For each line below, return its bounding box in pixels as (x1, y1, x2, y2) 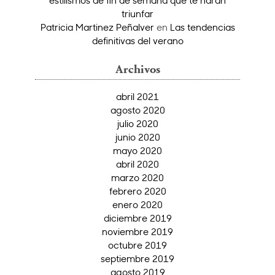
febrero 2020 (109, 185, 166, 198)
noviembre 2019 (102, 225, 173, 238)
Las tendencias (169, 21, 235, 34)
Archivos (115, 64, 160, 77)
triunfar (122, 7, 153, 20)
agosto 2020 (110, 104, 165, 117)
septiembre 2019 (101, 252, 174, 265)
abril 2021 (116, 90, 159, 103)
